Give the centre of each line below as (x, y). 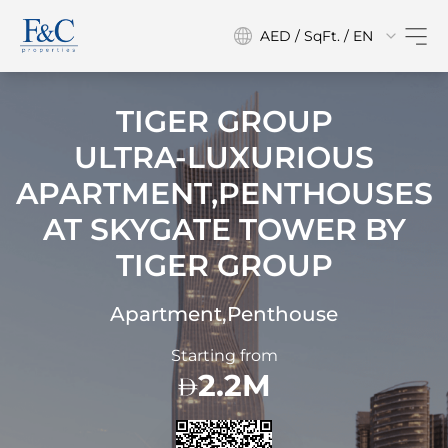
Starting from (224, 355)
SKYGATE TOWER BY (247, 229)
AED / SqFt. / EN (316, 36)
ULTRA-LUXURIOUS (224, 157)
